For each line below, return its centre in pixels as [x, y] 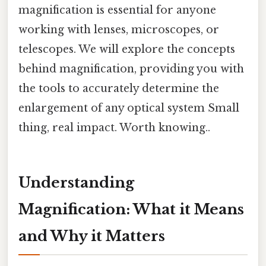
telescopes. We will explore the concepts [127, 49]
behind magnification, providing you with [131, 69]
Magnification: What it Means [131, 209]
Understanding [76, 182]
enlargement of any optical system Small [129, 108]
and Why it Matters [92, 236]
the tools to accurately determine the [119, 88]
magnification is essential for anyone [117, 10]
